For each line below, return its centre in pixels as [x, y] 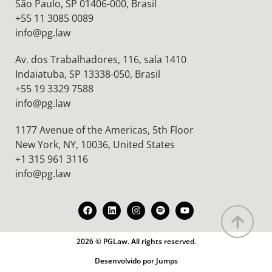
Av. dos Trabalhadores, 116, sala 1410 [101, 59]
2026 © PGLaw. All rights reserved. [136, 241]
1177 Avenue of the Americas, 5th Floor [104, 130]
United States [144, 144]
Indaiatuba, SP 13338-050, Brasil [88, 74]
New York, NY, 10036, [64, 144]
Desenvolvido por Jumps [136, 260]
